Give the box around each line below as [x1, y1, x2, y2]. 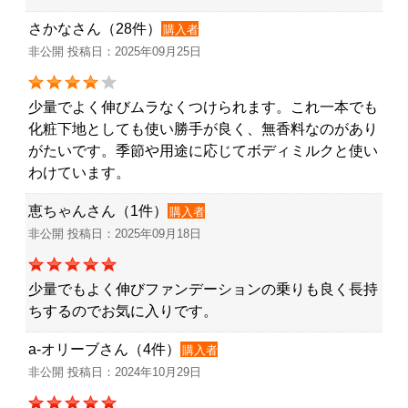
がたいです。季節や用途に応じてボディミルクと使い [28, 142, 378, 158]
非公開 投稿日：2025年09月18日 [28, 226, 201, 240]
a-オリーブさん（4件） [28, 341, 180, 357]
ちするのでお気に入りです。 [28, 302, 218, 319]
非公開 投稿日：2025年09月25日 [28, 44, 201, 58]
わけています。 [28, 164, 130, 180]
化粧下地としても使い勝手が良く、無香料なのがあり [28, 120, 378, 137]
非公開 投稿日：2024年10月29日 [28, 364, 201, 379]
